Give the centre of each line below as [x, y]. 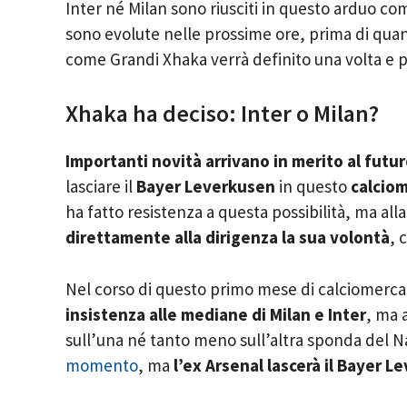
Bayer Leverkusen [204, 187]
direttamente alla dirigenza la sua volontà [228, 238]
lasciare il [99, 187]
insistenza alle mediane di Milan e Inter [216, 314]
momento [102, 365]
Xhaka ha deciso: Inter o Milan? [222, 114]
